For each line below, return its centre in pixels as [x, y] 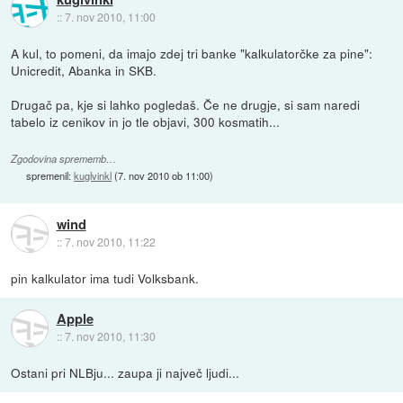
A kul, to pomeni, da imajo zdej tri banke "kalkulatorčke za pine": [192, 54]
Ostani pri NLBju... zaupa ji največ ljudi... [125, 373]
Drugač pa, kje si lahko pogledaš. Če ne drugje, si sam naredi [186, 105]
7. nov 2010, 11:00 [110, 17]
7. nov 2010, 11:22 [110, 242]
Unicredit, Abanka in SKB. [84, 71]
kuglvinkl [93, 176]
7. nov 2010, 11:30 [110, 336]
